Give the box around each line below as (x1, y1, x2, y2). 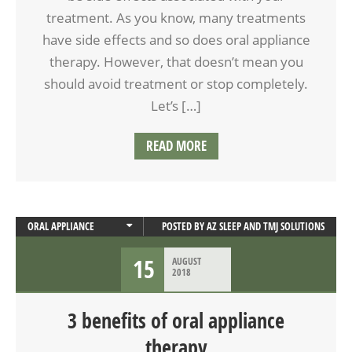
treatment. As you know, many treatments (46, 8, 306, 27)
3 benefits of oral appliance (68, 306, 284, 335)
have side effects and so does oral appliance (42, 30, 310, 49)
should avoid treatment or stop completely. (44, 74, 308, 93)
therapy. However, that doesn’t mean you (49, 52, 303, 71)
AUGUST (172, 254, 201, 268)
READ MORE (145, 136, 207, 155)
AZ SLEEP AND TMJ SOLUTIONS (207, 218, 324, 233)
